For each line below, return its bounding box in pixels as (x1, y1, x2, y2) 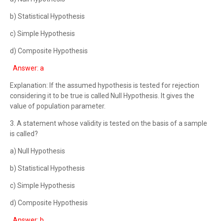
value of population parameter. (10, 102, 106, 110)
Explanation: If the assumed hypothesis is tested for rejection (10, 81, 199, 89)
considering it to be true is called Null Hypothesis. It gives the (10, 92, 194, 100)
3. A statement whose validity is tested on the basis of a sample (10, 119, 207, 127)
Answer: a (13, 64, 44, 72)
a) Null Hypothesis (10, 147, 65, 155)
